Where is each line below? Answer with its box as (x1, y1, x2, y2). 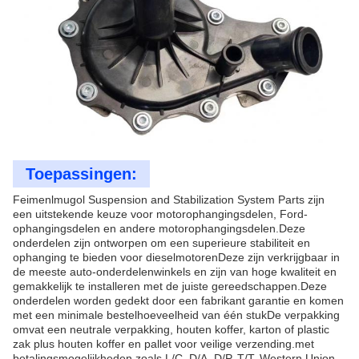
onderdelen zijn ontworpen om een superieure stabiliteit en (13, 236, 310, 249)
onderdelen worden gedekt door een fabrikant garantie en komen (13, 294, 344, 307)
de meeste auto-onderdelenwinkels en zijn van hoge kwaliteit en (13, 265, 337, 278)
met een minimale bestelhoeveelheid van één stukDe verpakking (13, 309, 340, 321)
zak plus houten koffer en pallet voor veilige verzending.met (13, 337, 314, 350)
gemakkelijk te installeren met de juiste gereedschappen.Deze (13, 280, 327, 292)
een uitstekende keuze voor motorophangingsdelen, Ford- (13, 208, 308, 220)
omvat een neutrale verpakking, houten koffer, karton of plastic (13, 323, 329, 336)
